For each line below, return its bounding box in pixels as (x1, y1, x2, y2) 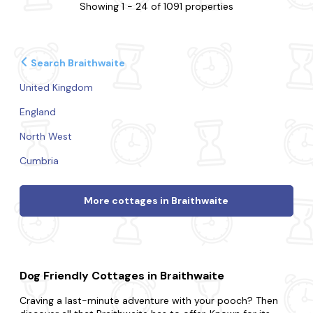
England (20, 105, 57, 118)
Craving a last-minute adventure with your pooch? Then (20, 294, 279, 307)
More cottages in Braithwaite (84, 194, 229, 208)
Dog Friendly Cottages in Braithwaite (20, 268, 225, 284)
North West (20, 130, 73, 143)
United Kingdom (20, 81, 94, 94)
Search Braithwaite (28, 57, 125, 69)
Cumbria (20, 154, 59, 167)
